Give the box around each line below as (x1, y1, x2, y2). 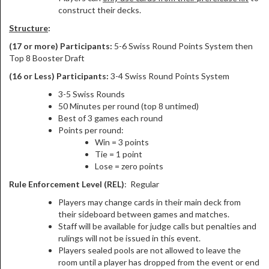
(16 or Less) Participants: (9, 71, 110, 81)
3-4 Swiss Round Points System (110, 71, 229, 81)
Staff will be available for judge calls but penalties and (58, 221, 256, 231)
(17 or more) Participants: (9, 41, 114, 51)
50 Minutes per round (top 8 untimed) (58, 101, 199, 111)
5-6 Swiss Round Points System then (114, 41, 253, 51)
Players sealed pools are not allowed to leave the (58, 245, 241, 255)
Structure (9, 23, 48, 33)
